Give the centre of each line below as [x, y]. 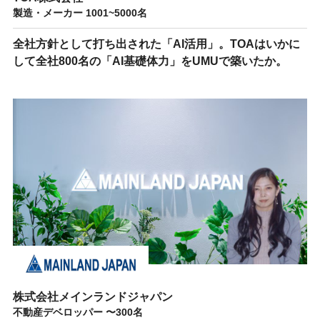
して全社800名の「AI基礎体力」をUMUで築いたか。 [150, 61]
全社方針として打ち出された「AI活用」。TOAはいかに [156, 44]
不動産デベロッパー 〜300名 [77, 312]
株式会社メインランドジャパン [92, 297]
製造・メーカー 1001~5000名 [80, 12]
